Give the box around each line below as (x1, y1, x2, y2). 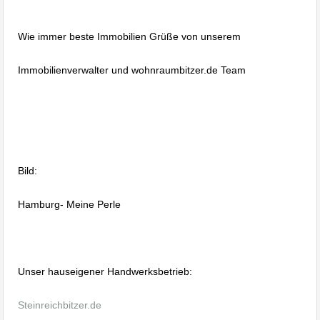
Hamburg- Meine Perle (18, 198, 121, 210)
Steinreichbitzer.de (18, 299, 101, 311)
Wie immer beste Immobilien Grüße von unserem (18, 30, 241, 42)
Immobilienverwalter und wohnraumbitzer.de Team (18, 64, 246, 76)
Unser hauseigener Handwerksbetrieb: (18, 265, 192, 277)
